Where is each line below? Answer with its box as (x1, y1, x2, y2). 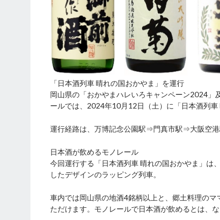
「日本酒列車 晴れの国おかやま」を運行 (50, 78, 184, 87)
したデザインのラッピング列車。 (50, 169, 161, 179)
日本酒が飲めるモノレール (50, 147, 138, 156)
